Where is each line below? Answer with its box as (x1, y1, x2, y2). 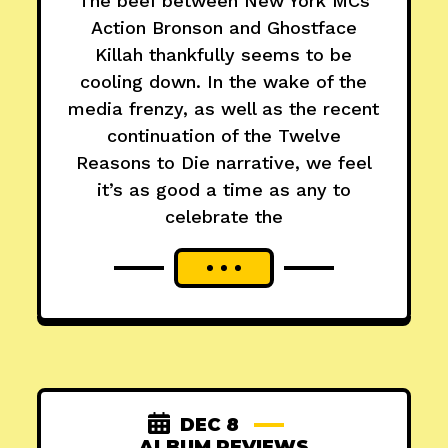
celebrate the (164, 206, 283, 228)
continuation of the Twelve (106, 125, 341, 147)
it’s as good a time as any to (96, 179, 351, 201)
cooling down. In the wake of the (80, 71, 368, 93)
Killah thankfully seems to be (95, 44, 353, 66)
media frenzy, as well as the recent (68, 98, 380, 120)
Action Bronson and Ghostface (90, 17, 357, 39)
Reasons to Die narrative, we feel (75, 152, 372, 174)
